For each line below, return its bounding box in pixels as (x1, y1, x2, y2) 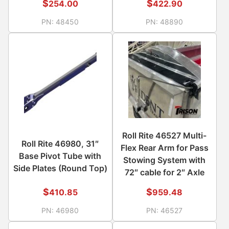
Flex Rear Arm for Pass (120, 142, 209, 153)
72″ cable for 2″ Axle (124, 167, 204, 177)
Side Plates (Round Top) (13, 163, 107, 173)
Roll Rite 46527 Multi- (122, 130, 207, 141)
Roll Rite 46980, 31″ (21, 138, 99, 149)
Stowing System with (123, 154, 206, 165)
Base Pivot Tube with (19, 150, 102, 161)
